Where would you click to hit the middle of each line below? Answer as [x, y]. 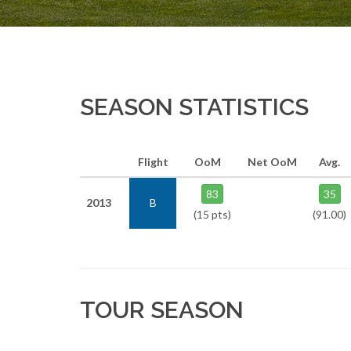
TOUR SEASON [162, 310]
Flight [153, 162]
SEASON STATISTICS [194, 107]
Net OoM [272, 162]
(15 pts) [212, 214]
